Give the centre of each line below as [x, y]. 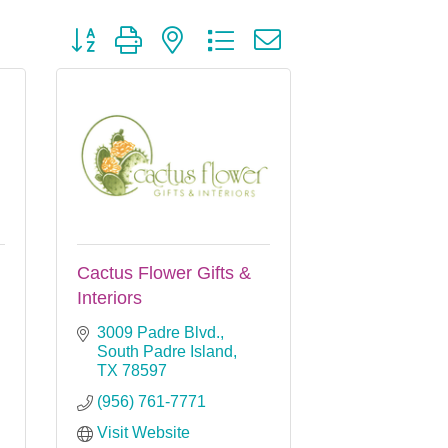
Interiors [109, 297]
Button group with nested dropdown [185, 31]
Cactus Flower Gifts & [164, 272]
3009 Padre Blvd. [158, 332]
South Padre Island [165, 351]
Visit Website [143, 432]
